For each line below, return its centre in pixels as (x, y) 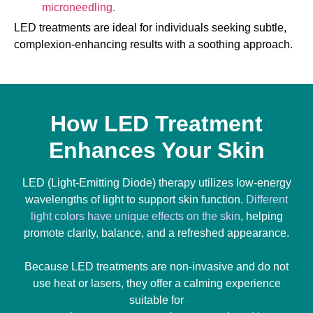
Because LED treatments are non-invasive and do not (156, 266)
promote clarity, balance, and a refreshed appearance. (156, 233)
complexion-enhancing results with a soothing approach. (153, 44)
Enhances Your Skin (156, 150)
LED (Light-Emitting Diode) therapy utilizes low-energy (156, 182)
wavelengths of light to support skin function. (136, 199)
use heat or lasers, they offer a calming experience (156, 283)
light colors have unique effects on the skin (135, 216)
